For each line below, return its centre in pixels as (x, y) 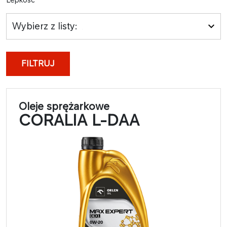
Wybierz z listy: (45, 26)
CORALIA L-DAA (79, 120)
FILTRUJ (38, 63)
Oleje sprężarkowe (64, 106)
